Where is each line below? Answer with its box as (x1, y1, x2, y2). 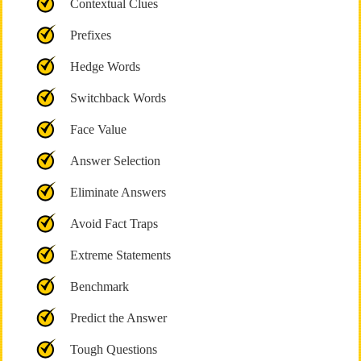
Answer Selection (69, 154, 160, 168)
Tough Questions (69, 342, 157, 356)
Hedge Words (69, 60, 140, 73)
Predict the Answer (69, 311, 167, 325)
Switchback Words (69, 91, 166, 105)
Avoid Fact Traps (69, 217, 158, 230)
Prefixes (69, 28, 111, 42)
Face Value (69, 122, 127, 136)
